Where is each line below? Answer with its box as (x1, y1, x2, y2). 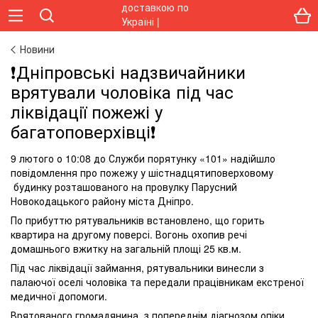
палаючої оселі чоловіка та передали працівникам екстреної (11, 275, 304, 289)
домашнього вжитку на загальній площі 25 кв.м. (11, 241, 244, 256)
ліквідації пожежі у (11, 99, 163, 124)
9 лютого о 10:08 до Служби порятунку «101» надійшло (11, 151, 275, 165)
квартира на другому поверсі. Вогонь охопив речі (11, 227, 247, 241)
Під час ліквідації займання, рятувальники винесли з (11, 261, 264, 275)
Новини (20, 42, 55, 56)
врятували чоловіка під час (11, 79, 234, 104)
